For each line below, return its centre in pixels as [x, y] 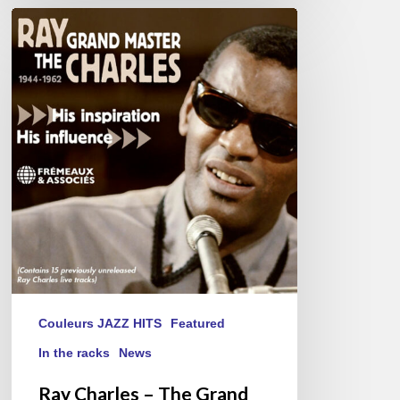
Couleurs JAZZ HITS [100, 323]
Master [34, 134]
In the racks [75, 352]
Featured [198, 323]
